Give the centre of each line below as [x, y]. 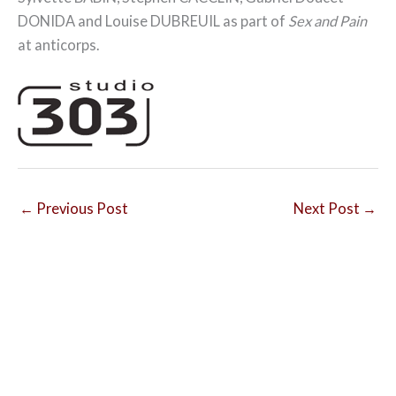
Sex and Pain [327, 20]
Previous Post [81, 209]
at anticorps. [58, 44]
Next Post [328, 209]
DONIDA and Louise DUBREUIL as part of [153, 20]
